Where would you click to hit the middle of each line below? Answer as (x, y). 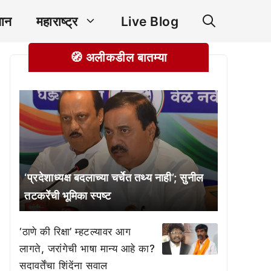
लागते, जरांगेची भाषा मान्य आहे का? (87, 249)
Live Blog (149, 21)
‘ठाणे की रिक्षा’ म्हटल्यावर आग (75, 232)
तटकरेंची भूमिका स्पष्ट (67, 196)
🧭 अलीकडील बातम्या (119, 57)
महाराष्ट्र (57, 21)
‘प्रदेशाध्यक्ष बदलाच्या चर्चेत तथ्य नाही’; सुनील (114, 178)
